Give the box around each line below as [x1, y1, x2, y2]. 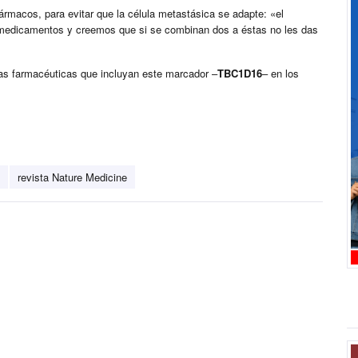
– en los [262, 66, 299, 82]
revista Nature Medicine [18, 169, 127, 185]
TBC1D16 [217, 66, 262, 82]
